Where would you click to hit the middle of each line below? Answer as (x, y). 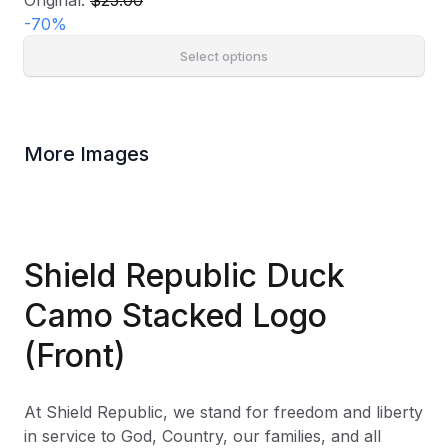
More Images (86, 154)
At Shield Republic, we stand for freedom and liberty (223, 412)
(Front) (75, 355)
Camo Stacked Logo (175, 315)
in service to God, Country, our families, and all (202, 436)
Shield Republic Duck (184, 275)
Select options (224, 56)
